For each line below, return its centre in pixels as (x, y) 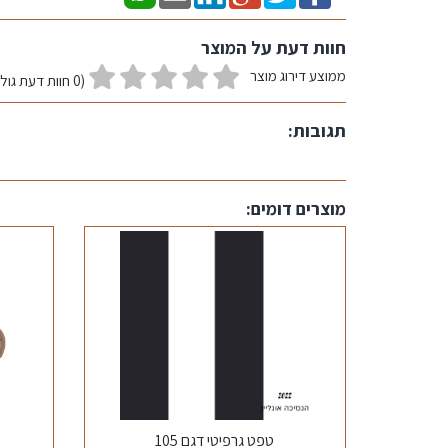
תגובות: (317, 130)
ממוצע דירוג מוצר (298, 75)
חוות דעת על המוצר (273, 47)
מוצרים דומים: (296, 208)
